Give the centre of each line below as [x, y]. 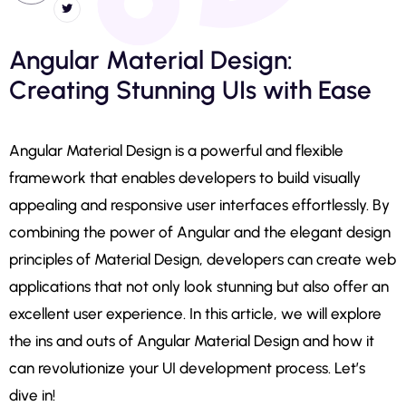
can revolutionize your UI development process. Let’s [187, 367]
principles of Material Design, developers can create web [203, 259]
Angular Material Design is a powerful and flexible [176, 150]
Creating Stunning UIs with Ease [190, 89]
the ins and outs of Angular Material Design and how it [192, 340]
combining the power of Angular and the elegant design [200, 232]
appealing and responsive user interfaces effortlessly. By [199, 204]
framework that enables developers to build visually [185, 177]
